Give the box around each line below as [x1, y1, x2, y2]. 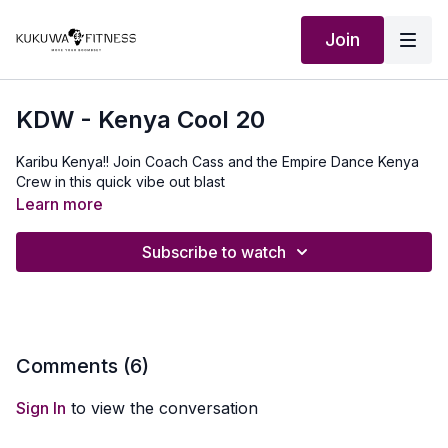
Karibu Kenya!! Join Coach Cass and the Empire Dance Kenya [16, 153, 419, 170]
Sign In [16, 398, 66, 418]
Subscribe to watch [142, 242, 286, 262]
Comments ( [16, 354, 130, 378]
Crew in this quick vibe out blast [16, 173, 225, 190]
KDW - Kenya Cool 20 [16, 105, 265, 134]
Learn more [16, 194, 103, 214]
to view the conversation [66, 398, 258, 418]
